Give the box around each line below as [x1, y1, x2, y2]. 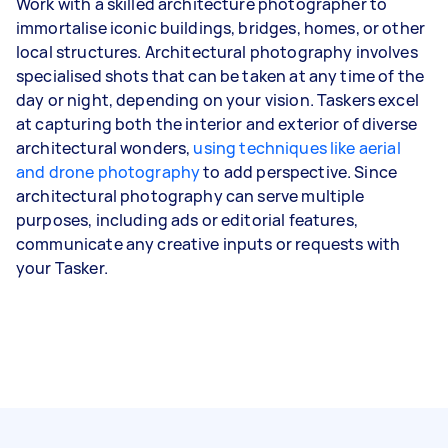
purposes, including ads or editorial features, [16, 208, 358, 231]
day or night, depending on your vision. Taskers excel [16, 88, 419, 111]
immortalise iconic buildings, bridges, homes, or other [16, 16, 426, 39]
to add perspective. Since [200, 160, 398, 183]
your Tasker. [16, 256, 108, 279]
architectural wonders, [16, 136, 194, 159]
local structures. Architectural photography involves [16, 40, 418, 63]
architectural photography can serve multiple [16, 184, 365, 207]
